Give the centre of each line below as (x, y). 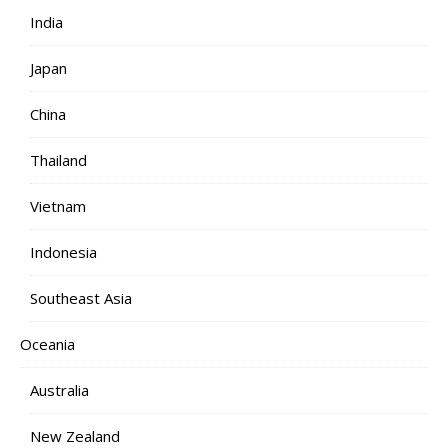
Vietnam (58, 206)
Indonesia (63, 252)
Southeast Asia (81, 298)
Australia (59, 390)
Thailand (58, 160)
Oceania (47, 344)
